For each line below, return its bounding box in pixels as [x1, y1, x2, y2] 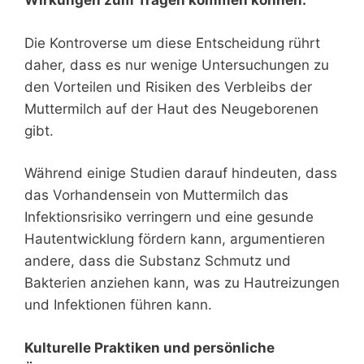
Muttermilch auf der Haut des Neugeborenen [24, 100, 318, 117]
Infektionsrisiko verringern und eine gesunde [24, 209, 314, 226]
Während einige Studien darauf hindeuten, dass [24, 165, 337, 182]
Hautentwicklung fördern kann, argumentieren [24, 231, 325, 248]
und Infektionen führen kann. [24, 297, 212, 314]
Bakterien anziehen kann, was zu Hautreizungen [24, 275, 340, 292]
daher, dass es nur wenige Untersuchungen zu [24, 56, 329, 73]
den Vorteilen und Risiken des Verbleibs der [24, 78, 312, 95]
